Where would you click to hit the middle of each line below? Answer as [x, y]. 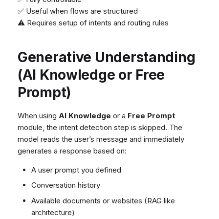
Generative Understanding [107, 57]
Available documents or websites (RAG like [103, 200]
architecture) [53, 212]
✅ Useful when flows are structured [78, 11]
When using [38, 115]
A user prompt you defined [77, 170]
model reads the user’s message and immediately [101, 139]
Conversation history [66, 185]
